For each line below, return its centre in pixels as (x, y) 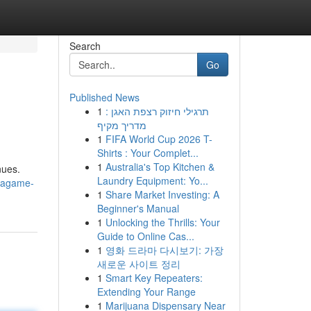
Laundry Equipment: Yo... (152, 180)
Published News (104, 97)
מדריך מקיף (121, 125)
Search (85, 46)
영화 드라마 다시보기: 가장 (164, 250)
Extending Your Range (146, 292)
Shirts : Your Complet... (148, 153)
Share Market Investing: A (162, 194)
